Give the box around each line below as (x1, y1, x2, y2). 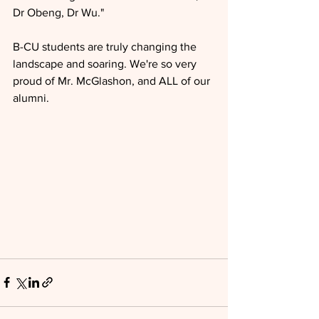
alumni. (13, 91, 49, 104)
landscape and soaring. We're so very (13, 57, 199, 70)
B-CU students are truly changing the (13, 40, 199, 53)
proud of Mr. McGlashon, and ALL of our (13, 74, 213, 87)
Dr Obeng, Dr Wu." (13, 6, 104, 19)
